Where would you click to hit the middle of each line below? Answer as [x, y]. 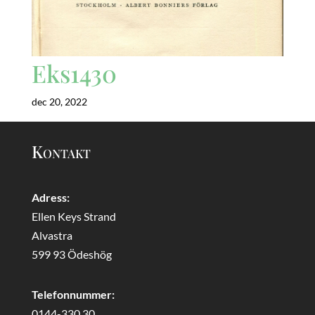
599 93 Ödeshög [71, 254]
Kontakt [61, 151]
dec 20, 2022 [59, 101]
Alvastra [52, 235]
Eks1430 [74, 73]
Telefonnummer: [73, 294]
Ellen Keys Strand [73, 216]
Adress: [50, 197]
